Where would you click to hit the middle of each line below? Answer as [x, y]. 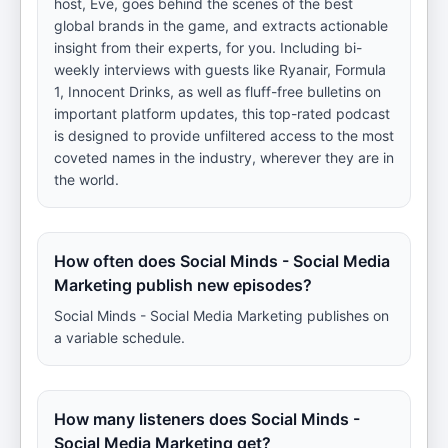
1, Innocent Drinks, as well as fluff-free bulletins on [217, 91]
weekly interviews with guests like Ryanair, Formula [220, 69]
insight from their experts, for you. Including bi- [208, 47]
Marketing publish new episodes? [183, 285]
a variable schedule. [119, 337]
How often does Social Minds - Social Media [222, 261]
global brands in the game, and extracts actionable [221, 25]
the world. [86, 179]
